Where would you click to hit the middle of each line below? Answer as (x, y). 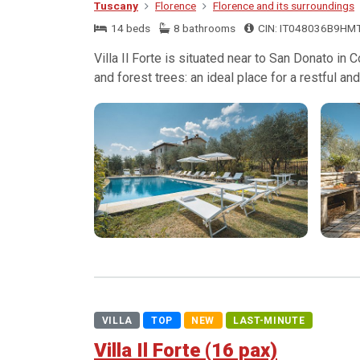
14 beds (129, 28)
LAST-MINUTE (269, 320)
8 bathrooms (204, 28)
